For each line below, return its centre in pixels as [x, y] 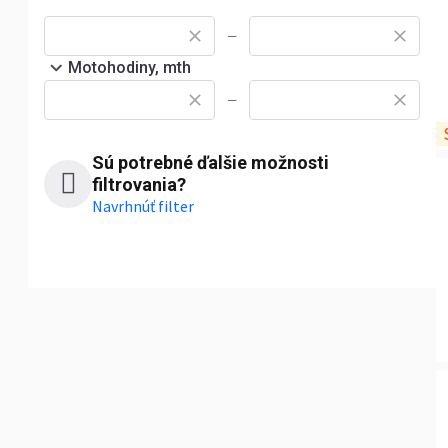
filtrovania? [139, 184]
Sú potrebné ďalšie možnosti [210, 162]
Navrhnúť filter [143, 206]
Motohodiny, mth [129, 67]
